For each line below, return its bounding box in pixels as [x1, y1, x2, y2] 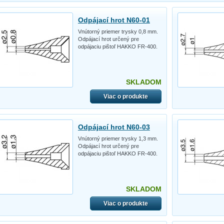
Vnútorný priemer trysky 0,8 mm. [77, 28, 158, 34]
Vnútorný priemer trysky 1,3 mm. [77, 135, 158, 141]
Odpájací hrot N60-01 [77, 15, 150, 24]
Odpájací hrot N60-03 [77, 122, 150, 131]
